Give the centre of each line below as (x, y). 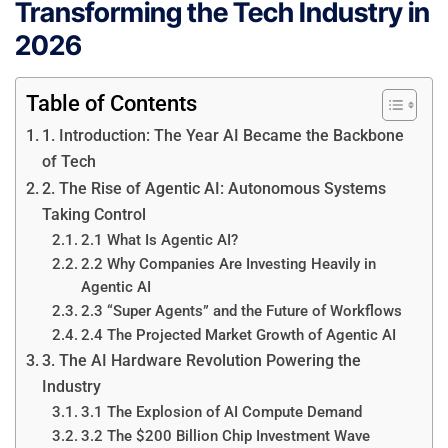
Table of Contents (111, 103)
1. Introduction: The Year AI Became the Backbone (223, 135)
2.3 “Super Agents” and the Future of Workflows (241, 310)
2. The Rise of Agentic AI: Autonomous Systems (214, 188)
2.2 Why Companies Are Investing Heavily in (228, 263)
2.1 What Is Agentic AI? (159, 239)
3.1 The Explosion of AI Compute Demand (221, 411)
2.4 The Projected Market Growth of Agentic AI (238, 334)
